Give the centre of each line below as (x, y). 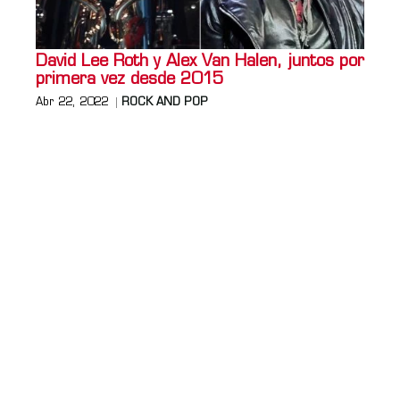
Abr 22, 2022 (72, 102)
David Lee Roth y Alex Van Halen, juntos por (200, 62)
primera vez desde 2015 (129, 79)
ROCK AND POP (165, 102)
